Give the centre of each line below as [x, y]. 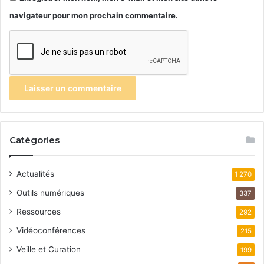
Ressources [39, 212]
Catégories [34, 140]
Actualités [35, 174]
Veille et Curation [49, 250]
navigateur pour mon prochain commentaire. [94, 16]
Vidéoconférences [51, 231]
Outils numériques [50, 193]
